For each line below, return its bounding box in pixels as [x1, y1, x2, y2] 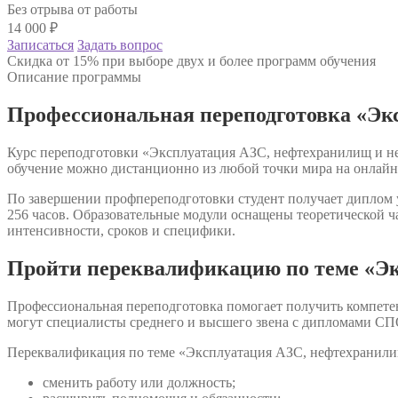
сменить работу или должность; [43, 374, 235, 390]
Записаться [7, 37, 74, 53]
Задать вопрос [77, 37, 163, 53]
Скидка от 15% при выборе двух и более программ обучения [7, 53, 376, 69]
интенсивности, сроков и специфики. [7, 223, 235, 239]
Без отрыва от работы [7, 2, 138, 18]
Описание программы [7, 69, 141, 85]
